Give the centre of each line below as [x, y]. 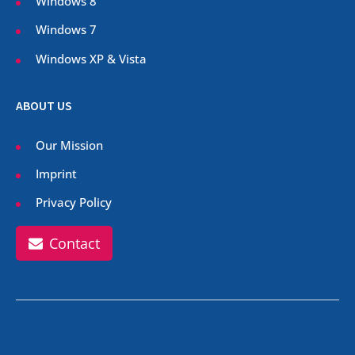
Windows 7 [66, 30]
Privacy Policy [74, 202]
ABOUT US [44, 105]
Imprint [56, 173]
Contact [74, 243]
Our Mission [69, 145]
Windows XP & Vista [91, 58]
